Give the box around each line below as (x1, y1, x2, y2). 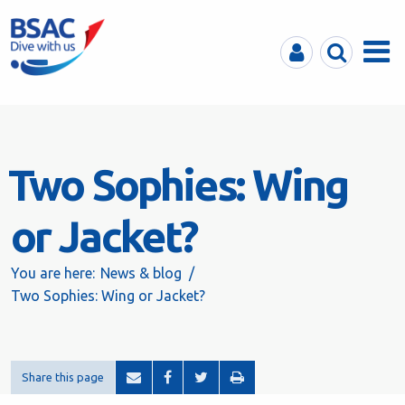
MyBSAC (280, 39, 336, 55)
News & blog (100, 265, 182, 281)
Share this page (22, 371, 104, 383)
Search (320, 39, 364, 55)
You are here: (11, 265, 95, 281)
